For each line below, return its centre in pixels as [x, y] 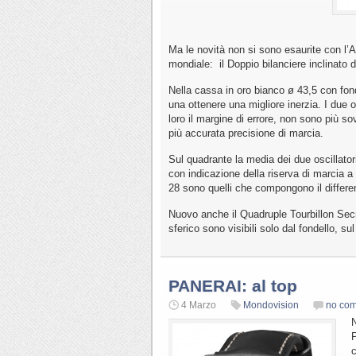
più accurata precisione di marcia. [246, 133]
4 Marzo [199, 305]
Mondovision [271, 305]
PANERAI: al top [233, 285]
